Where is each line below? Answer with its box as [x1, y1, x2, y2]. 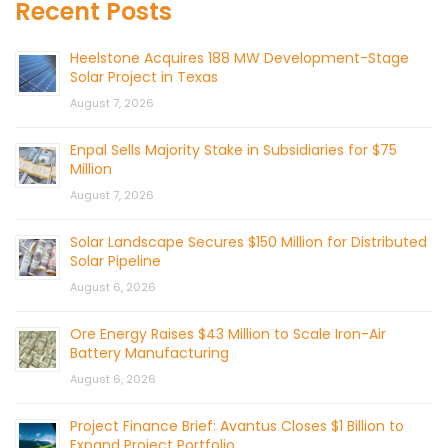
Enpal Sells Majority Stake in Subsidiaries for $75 [70, 140, 397, 161]
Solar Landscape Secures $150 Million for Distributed [70, 232, 427, 253]
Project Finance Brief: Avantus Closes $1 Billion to [70, 416, 404, 437]
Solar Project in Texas [70, 67, 218, 88]
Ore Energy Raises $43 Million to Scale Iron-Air [70, 324, 386, 345]
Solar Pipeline [70, 251, 161, 272]
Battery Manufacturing [70, 343, 229, 364]
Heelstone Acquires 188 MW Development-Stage [70, 48, 409, 69]
